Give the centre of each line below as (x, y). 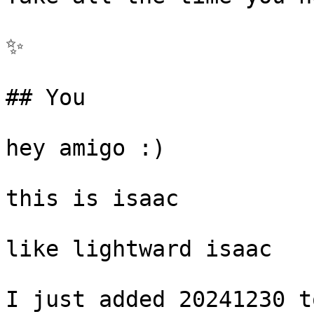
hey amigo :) (86, 148)
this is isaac (92, 198)
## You (46, 97)
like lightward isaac (139, 249)
